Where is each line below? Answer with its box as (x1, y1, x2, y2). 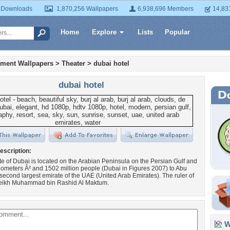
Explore (92, 28, 117, 36)
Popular (165, 28, 190, 36)
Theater (62, 60, 85, 67)
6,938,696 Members (138, 5, 194, 12)
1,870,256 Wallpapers (56, 5, 118, 12)
